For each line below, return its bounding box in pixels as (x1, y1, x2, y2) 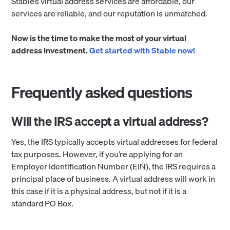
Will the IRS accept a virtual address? (11, 111, 208, 131)
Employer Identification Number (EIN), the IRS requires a (11, 160, 216, 174)
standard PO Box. (11, 197, 74, 210)
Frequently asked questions (11, 80, 193, 105)
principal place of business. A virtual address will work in (11, 172, 216, 186)
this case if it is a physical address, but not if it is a (11, 184, 187, 198)
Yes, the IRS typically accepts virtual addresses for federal (11, 135, 218, 149)
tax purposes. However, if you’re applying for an (11, 147, 183, 161)
